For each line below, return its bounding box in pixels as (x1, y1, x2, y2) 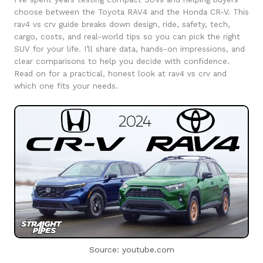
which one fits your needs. (14, 80, 118, 90)
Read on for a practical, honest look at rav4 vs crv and (14, 68, 227, 78)
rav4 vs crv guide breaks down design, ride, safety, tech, (14, 19, 230, 29)
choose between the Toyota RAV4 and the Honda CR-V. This (14, 6, 249, 16)
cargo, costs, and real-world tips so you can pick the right (14, 31, 240, 41)
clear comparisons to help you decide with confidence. (14, 56, 230, 66)
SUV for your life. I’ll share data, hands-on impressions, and (14, 43, 245, 53)
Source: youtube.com (89, 244, 174, 254)
